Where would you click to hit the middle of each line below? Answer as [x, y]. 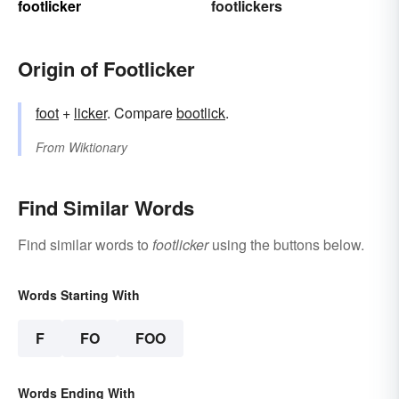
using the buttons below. [286, 245]
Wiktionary [98, 147]
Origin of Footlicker [106, 69]
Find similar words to [85, 245]
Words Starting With [79, 295]
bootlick [201, 113]
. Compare [142, 113]
